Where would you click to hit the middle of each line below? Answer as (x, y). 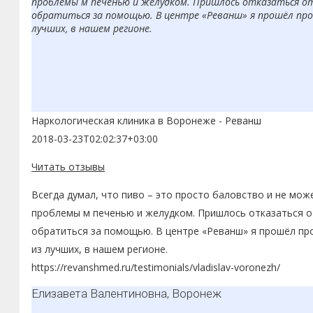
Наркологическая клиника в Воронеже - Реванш (146, 120)
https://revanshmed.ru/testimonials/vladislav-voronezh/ (156, 267)
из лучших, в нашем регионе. (100, 249)
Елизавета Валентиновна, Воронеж (126, 293)
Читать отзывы (68, 166)
